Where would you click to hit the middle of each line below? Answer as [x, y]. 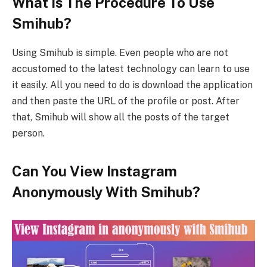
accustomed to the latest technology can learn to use [131, 69]
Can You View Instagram [94, 171]
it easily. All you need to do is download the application [132, 85]
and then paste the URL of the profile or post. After [126, 101]
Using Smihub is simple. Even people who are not [120, 53]
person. [28, 133]
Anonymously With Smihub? [106, 192]
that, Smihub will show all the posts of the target [121, 117]
